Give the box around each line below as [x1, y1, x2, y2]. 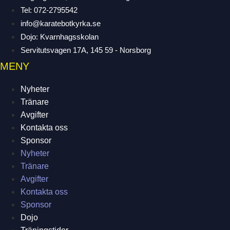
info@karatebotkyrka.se [21, 19, 101, 28]
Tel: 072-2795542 [21, 6, 78, 15]
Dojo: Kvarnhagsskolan [21, 32, 99, 42]
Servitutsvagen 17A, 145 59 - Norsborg [21, 46, 151, 55]
